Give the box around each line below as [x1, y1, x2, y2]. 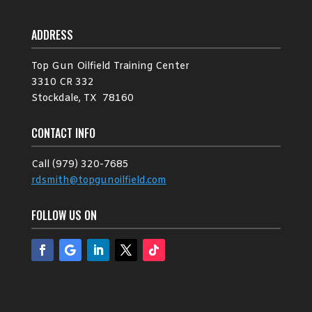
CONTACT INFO [31, 125, 95, 141]
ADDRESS [31, 26, 73, 43]
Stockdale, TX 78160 [31, 92, 134, 105]
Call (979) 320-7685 [31, 158, 129, 171]
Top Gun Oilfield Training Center [31, 60, 189, 73]
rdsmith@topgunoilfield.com [31, 174, 166, 187]
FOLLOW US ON [31, 207, 97, 224]
